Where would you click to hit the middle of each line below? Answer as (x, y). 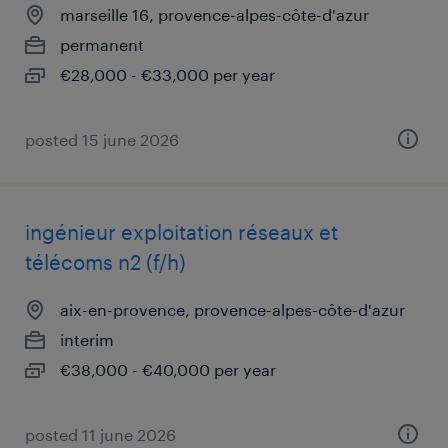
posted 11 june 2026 (100, 434)
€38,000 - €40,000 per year (168, 369)
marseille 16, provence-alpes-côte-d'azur (214, 14)
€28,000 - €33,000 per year (167, 74)
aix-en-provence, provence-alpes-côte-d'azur (232, 309)
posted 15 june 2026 (102, 139)
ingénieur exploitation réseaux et (181, 232)
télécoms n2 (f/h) (105, 262)
